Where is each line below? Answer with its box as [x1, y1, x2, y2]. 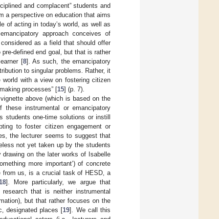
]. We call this [69, 206, 111, 214]
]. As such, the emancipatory [26, 57, 110, 65]
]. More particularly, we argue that [5, 178, 111, 186]
